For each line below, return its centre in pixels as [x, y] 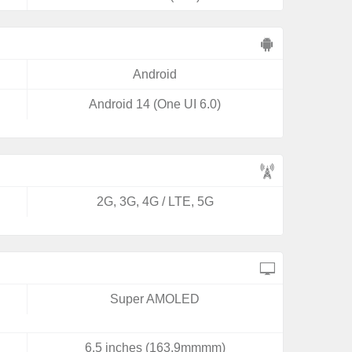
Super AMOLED [155, 299]
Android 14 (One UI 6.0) [155, 104]
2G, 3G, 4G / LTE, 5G [155, 202]
